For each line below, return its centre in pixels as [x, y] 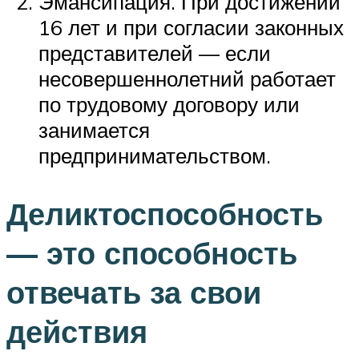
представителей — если [155, 53]
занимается [94, 130]
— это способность [152, 252]
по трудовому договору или [169, 105]
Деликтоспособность [165, 213]
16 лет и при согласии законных [191, 28]
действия [77, 331]
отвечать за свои [134, 292]
